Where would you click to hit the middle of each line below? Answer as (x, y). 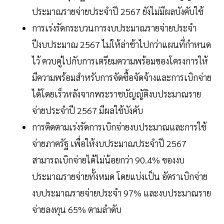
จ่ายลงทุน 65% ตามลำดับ (77, 209)
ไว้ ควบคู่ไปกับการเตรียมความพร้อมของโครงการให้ (120, 60)
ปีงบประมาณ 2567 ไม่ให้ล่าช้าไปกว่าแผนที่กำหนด (121, 44)
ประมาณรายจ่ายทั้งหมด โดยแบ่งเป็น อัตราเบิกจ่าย (120, 176)
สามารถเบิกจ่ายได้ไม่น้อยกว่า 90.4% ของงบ (108, 159)
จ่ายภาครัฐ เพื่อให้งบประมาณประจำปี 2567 (109, 143)
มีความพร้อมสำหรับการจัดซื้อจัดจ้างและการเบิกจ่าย (122, 77)
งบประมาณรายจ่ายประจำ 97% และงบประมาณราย (121, 192)
